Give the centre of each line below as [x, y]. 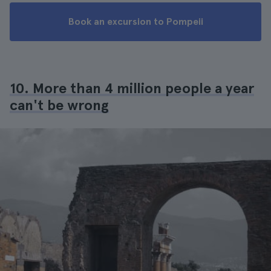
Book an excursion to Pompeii [135, 21]
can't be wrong [59, 105]
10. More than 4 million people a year [132, 88]
